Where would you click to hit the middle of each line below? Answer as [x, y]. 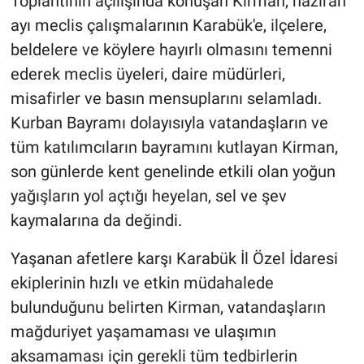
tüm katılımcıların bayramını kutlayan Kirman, [174, 147]
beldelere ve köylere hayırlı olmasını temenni [171, 50]
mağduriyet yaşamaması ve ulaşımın [143, 332]
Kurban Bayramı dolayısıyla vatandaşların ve [169, 123]
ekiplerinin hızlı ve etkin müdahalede [142, 283]
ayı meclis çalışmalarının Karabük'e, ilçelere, [168, 26]
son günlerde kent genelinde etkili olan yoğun [173, 172]
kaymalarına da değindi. [96, 221]
